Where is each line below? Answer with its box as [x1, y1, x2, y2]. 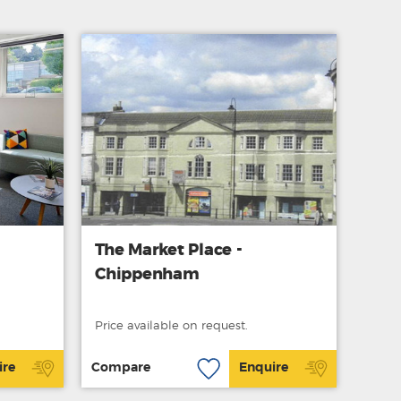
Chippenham [95, 266, 200, 283]
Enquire [238, 362, 288, 375]
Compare [90, 362, 150, 375]
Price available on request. [95, 320, 248, 332]
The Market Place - [95, 242, 243, 259]
